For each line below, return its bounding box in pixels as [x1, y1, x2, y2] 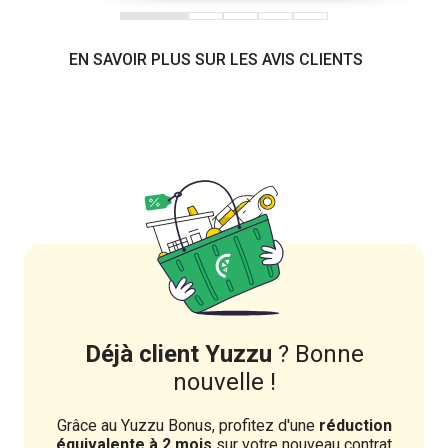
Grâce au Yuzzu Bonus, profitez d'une [56, 416, 319, 436]
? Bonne [271, 340, 364, 369]
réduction [318, 416, 392, 436]
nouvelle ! [172, 368, 276, 397]
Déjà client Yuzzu [84, 340, 272, 369]
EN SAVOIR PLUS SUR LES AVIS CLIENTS [68, 50, 363, 70]
